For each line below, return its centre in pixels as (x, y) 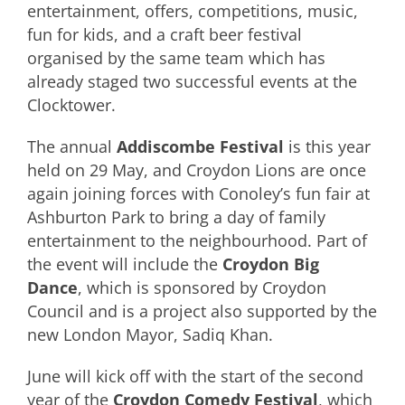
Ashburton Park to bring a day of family (176, 217)
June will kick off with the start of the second (195, 376)
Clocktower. (71, 105)
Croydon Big (268, 264)
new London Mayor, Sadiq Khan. (150, 334)
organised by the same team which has (176, 58)
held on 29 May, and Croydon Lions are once (197, 170)
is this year (327, 146)
